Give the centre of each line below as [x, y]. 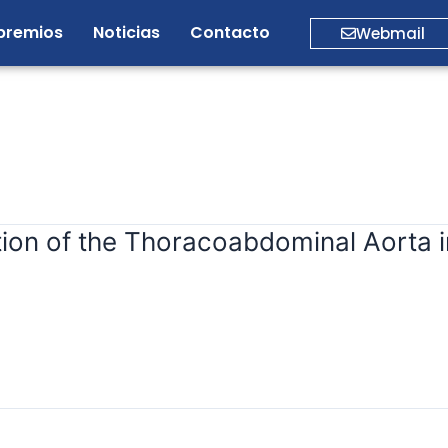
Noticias [126, 32]
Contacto [230, 32]
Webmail [390, 33]
